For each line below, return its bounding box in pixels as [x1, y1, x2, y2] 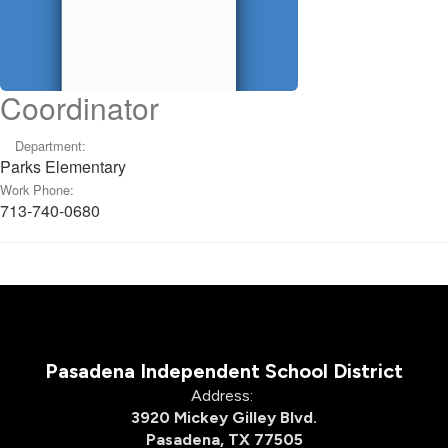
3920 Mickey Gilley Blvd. [131, 408, 317, 427]
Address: [190, 386, 253, 405]
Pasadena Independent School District [45, 359, 403, 383]
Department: [15, 136, 86, 155]
